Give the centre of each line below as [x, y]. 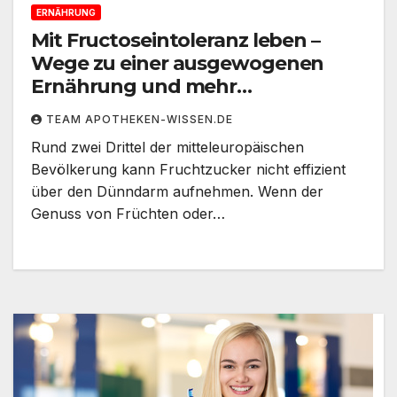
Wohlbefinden [101, 110]
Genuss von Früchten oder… [128, 214]
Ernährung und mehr [134, 87]
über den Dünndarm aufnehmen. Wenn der [177, 192]
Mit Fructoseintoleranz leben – [175, 41]
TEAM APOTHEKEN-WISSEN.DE [140, 120]
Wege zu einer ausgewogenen [178, 64]
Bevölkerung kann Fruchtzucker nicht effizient [188, 170]
